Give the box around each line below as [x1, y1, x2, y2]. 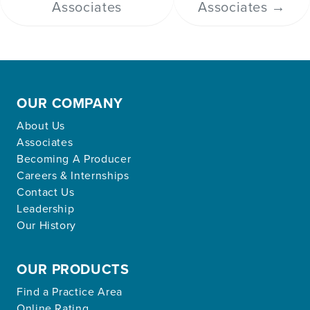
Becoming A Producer [17, 151, 131, 167]
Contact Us [17, 184, 75, 200]
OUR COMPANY [17, 93, 124, 113]
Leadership [17, 201, 75, 217]
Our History [17, 217, 77, 233]
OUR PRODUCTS [17, 259, 129, 280]
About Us [17, 118, 66, 134]
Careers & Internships [17, 167, 129, 183]
